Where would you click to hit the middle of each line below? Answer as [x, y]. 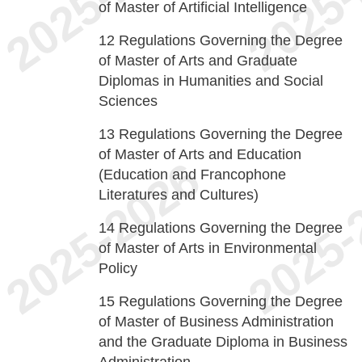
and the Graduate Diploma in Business [223, 342]
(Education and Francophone [192, 175]
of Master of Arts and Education [200, 154]
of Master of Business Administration [216, 322]
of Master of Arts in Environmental [208, 248]
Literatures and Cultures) [179, 195]
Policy [118, 268]
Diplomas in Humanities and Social [211, 81]
